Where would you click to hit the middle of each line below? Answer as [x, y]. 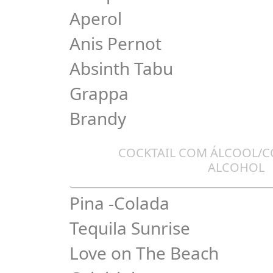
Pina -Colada [119, 203]
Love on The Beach [144, 253]
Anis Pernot [115, 43]
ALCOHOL [236, 167]
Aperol [96, 18]
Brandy [98, 118]
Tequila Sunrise [130, 228]
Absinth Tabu [121, 68]
